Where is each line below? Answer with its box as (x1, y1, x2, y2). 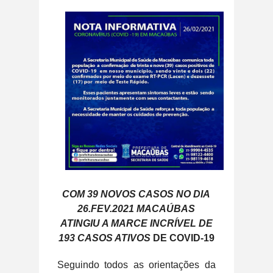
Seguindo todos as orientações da (57, 259, 216, 270)
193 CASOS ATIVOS (58, 232, 151, 243)
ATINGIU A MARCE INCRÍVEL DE (60, 218, 213, 229)
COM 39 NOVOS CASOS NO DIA (62, 188, 211, 199)
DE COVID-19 (150, 232, 214, 243)
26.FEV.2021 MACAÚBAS (77, 203, 196, 214)
